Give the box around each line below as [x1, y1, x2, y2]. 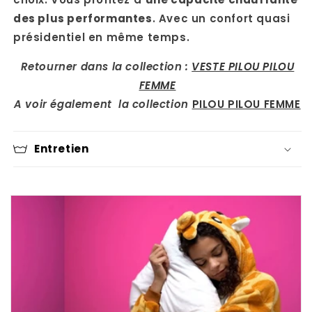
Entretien [34, 141, 89, 157]
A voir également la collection [14, 97, 192, 112]
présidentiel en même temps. [13, 30, 190, 45]
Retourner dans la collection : [20, 59, 192, 75]
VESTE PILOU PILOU [192, 59, 295, 75]
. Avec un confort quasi [152, 11, 290, 26]
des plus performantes [13, 11, 153, 26]
